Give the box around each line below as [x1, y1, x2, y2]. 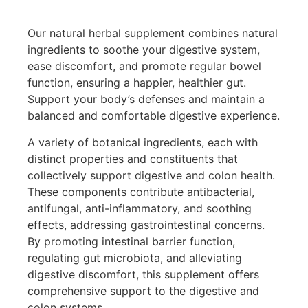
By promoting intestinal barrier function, [27, 234, 235, 248]
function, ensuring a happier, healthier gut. [27, 76, 246, 90]
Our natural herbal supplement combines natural [27, 26, 278, 41]
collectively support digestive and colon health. [27, 168, 275, 182]
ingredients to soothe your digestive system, [27, 43, 260, 57]
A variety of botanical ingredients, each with [27, 135, 258, 149]
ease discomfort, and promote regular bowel [27, 59, 261, 74]
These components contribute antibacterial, [27, 184, 254, 199]
